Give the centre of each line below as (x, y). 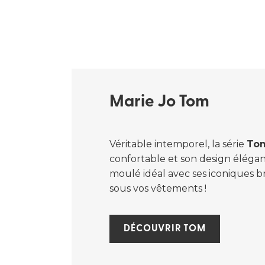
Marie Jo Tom (160, 102)
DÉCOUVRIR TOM (165, 229)
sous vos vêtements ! (158, 188)
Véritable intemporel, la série (178, 144)
